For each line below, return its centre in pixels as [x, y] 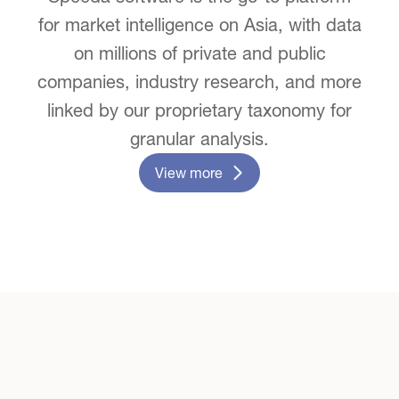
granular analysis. [199, 138]
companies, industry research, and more [199, 81]
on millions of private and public [199, 53]
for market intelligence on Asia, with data [199, 24]
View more [189, 172]
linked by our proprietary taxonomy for [199, 110]
